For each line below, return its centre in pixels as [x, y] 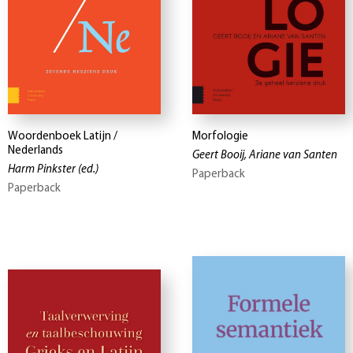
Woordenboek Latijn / [63, 136]
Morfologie [220, 136]
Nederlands [35, 150]
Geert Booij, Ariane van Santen [265, 155]
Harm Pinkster [42, 169]
